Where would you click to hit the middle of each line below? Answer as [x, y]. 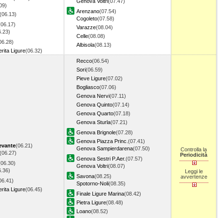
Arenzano [88, 11]
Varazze [86, 27]
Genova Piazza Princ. [102, 141]
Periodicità [194, 155]
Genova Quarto [95, 113]
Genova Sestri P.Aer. [101, 159]
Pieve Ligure [91, 78]
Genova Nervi [93, 96]
